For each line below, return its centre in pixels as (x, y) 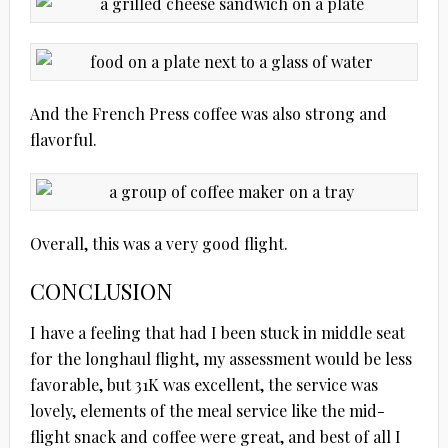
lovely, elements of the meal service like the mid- (207, 411)
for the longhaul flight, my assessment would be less (220, 359)
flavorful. (63, 140)
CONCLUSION (101, 291)
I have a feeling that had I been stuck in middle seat (217, 333)
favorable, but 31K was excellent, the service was (203, 385)
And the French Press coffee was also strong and (208, 114)
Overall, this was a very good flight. (158, 244)
